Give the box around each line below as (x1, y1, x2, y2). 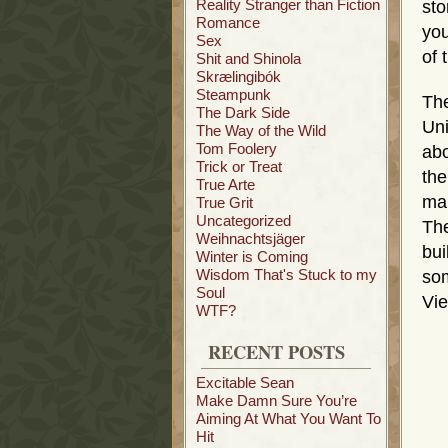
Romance (196, 14, 260, 31)
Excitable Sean (196, 374, 294, 391)
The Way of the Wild (196, 122, 326, 139)
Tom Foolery (196, 140, 277, 157)
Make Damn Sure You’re (196, 392, 357, 409)
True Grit (196, 194, 253, 211)
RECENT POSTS (208, 338, 345, 365)
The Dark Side (196, 104, 290, 121)
